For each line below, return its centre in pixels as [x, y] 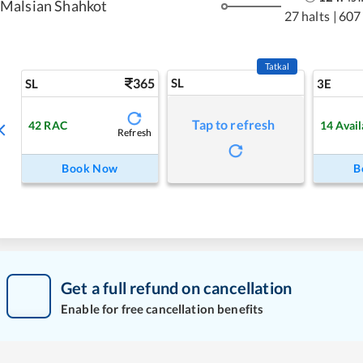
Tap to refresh [234, 124]
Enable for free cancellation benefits [162, 308]
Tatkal [277, 66]
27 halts [307, 15]
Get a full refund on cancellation [177, 287]
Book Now [90, 168]
